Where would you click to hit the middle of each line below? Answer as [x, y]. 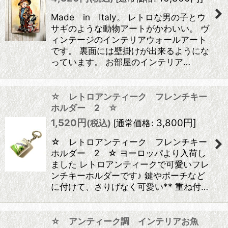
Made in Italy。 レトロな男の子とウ [128, 17]
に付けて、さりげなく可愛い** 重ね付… [130, 187]
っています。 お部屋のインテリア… [121, 62]
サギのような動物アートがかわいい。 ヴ [130, 28]
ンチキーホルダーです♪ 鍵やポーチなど [128, 175]
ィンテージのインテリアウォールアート [129, 39]
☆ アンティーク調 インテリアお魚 [129, 221]
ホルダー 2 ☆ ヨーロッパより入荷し [129, 153]
